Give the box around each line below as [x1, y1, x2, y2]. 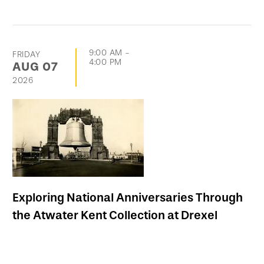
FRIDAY [12, 49, 41, 60]
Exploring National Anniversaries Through [12, 190, 243, 205]
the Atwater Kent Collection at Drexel [12, 208, 217, 223]
